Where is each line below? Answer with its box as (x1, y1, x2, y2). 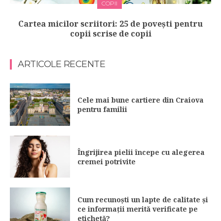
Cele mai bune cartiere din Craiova (77, 95, 204, 105)
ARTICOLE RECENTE (18, 59, 105, 70)
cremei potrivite (77, 156, 136, 166)
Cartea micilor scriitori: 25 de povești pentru (18, 18, 203, 30)
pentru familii (77, 104, 130, 114)
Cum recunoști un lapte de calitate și (77, 194, 209, 204)
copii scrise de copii (70, 28, 151, 39)
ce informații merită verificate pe (77, 204, 198, 214)
